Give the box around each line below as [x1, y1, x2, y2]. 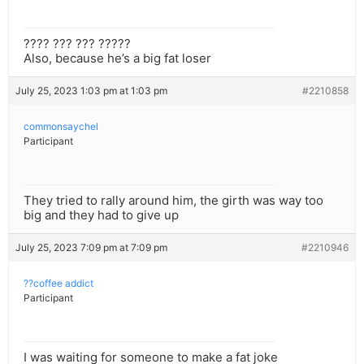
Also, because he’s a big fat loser [24, 50, 211, 67]
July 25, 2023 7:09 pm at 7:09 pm [15, 241, 167, 254]
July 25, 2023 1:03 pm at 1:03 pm [15, 84, 167, 97]
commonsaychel [24, 120, 98, 133]
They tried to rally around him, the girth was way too [24, 193, 323, 209]
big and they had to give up [24, 207, 179, 223]
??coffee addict [24, 277, 93, 290]
